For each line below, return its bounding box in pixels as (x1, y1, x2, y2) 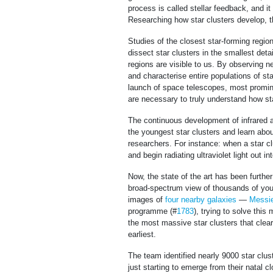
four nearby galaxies (165, 195, 236, 205)
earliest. (128, 230, 156, 239)
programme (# (128, 207, 177, 216)
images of (128, 195, 165, 205)
